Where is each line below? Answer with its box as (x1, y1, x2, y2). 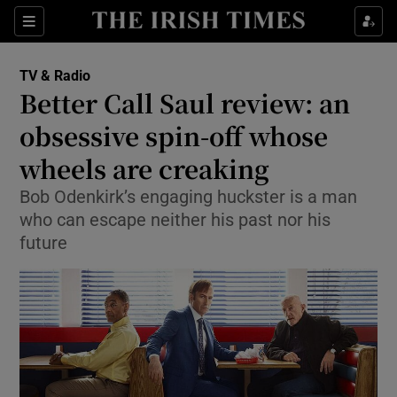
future (19, 234, 68, 252)
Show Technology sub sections (175, 198, 351, 211)
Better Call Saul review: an (19, 85, 351, 121)
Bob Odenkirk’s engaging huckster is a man (19, 188, 358, 206)
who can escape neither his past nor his (19, 211, 331, 229)
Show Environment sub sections (175, 156, 357, 168)
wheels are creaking (19, 151, 270, 186)
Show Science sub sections (175, 241, 331, 253)
